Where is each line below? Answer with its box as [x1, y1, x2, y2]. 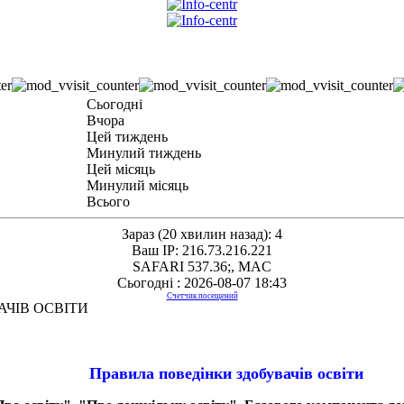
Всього [87, 194, 130, 210]
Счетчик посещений [166, 291, 238, 301]
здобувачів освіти [232, 364, 363, 383]
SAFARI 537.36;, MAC [133, 259, 271, 275]
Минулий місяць [87, 178, 188, 194]
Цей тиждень [87, 129, 168, 145]
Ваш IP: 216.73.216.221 [132, 243, 272, 259]
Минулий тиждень [87, 145, 201, 161]
